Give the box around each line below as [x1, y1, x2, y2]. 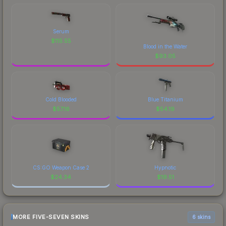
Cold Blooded [45, 96, 77, 102]
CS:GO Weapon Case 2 [32, 164, 89, 171]
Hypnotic [154, 164, 176, 171]
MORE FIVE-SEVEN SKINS [13, 213, 89, 221]
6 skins [192, 213, 210, 220]
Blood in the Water [143, 43, 187, 49]
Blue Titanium [147, 96, 183, 102]
